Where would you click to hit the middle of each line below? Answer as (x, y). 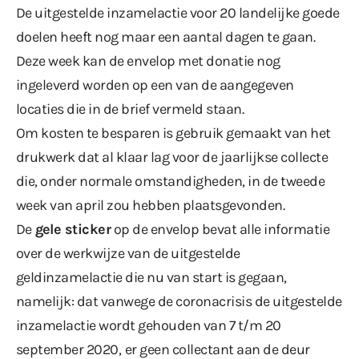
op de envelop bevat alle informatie (220, 229)
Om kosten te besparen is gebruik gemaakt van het (173, 133)
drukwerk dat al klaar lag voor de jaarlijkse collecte (172, 157)
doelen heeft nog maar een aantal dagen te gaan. (166, 36)
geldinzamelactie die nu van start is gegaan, (151, 277)
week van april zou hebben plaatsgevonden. (151, 205)
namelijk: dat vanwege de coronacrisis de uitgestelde (179, 301)
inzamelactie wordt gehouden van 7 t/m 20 (149, 325)
